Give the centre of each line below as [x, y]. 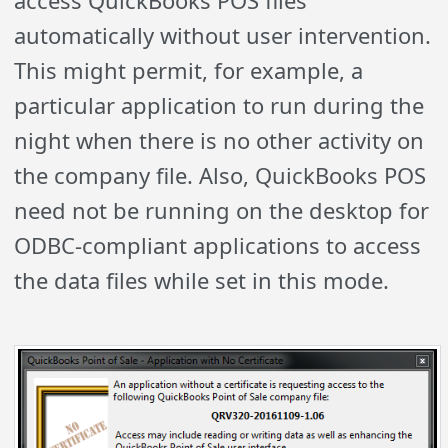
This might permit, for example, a [189, 69]
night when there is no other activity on [219, 139]
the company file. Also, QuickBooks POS [220, 174]
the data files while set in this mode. [202, 279]
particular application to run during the [219, 104]
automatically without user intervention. [223, 34]
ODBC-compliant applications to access [218, 244]
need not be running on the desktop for [222, 209]
